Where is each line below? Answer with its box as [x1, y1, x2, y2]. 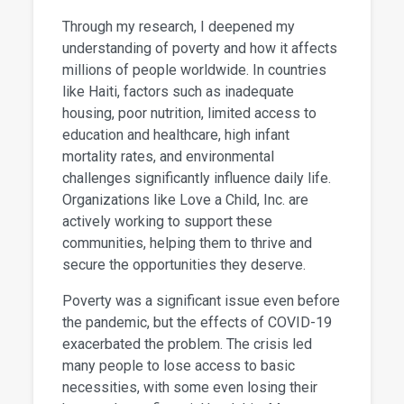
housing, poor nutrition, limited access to [62, 105, 317, 123]
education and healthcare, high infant [62, 126, 290, 144]
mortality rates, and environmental [62, 148, 275, 166]
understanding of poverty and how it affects [62, 40, 338, 58]
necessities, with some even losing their [62, 379, 318, 397]
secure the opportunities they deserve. [62, 256, 307, 274]
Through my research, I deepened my [62, 18, 296, 36]
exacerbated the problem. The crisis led [62, 335, 313, 353]
